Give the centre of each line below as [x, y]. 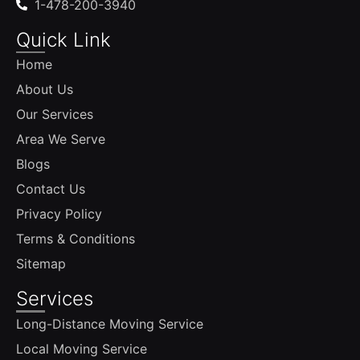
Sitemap [41, 264]
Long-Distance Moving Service [110, 324]
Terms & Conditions [76, 239]
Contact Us [51, 189]
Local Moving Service [82, 349]
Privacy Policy [59, 214]
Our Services [55, 115]
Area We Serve [61, 139]
